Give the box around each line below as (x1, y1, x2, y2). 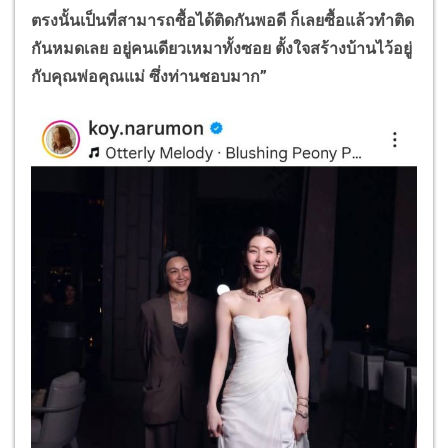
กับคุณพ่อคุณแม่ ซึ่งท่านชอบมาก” (31, 67, 267, 87)
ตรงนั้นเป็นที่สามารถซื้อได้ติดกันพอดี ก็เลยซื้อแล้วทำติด (31, 11, 414, 31)
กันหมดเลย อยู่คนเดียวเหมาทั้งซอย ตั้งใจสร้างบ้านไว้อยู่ (31, 39, 412, 59)
